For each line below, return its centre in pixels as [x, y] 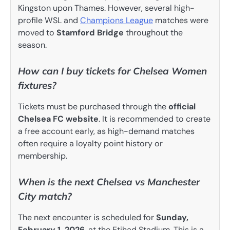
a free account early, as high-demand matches [106, 131]
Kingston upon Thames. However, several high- [106, 8]
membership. [43, 156]
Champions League [117, 20]
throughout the [153, 32]
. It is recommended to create [155, 119]
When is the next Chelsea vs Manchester [109, 182]
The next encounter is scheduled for [87, 218]
